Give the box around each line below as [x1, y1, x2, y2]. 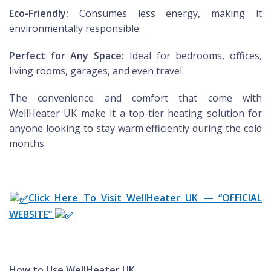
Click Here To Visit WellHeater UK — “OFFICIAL [28, 191, 262, 205]
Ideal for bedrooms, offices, [124, 49, 263, 63]
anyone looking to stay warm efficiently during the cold [9, 122, 262, 135]
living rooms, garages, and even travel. [9, 64, 184, 78]
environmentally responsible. [9, 22, 141, 36]
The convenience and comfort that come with [9, 91, 262, 105]
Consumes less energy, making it [68, 7, 262, 21]
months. [9, 137, 46, 151]
